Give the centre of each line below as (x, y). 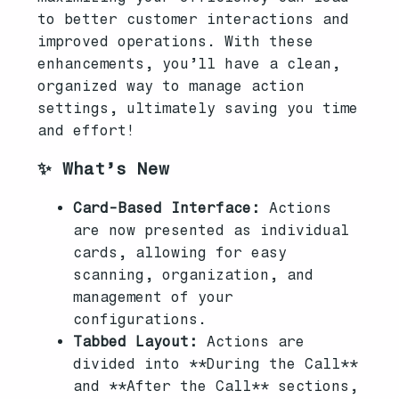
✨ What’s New (104, 168)
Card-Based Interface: (167, 208)
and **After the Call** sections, (216, 386)
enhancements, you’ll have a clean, (189, 63)
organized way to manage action (171, 85)
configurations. (140, 319)
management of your (154, 297)
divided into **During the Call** (216, 363)
